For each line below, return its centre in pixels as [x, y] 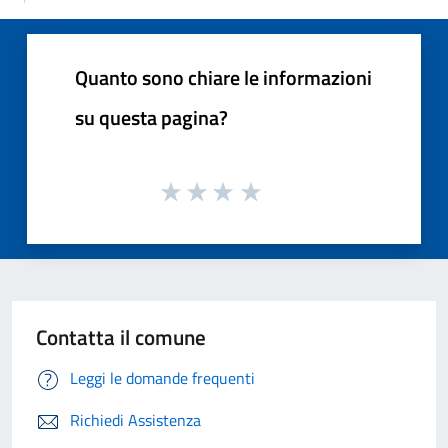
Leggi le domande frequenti [162, 378]
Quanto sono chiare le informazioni [223, 77]
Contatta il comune [121, 337]
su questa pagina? [151, 117]
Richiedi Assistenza [135, 420]
